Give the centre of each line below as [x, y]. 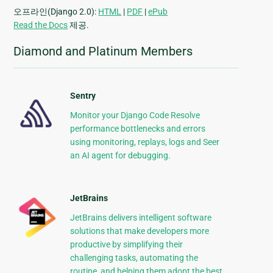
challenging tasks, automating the [134, 258]
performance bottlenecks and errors [137, 129]
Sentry [83, 96]
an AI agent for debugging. [120, 156]
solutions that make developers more [139, 231]
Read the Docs [41, 25]
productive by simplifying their [126, 245]
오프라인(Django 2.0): [56, 12]
